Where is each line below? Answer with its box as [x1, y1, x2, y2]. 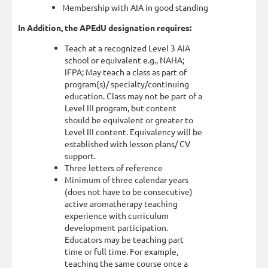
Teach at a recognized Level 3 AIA [65, 42, 190, 53]
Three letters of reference [65, 162, 163, 173]
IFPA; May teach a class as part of [65, 66, 187, 77]
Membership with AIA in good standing [62, 2, 208, 13]
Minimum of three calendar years [65, 174, 188, 185]
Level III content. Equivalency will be [65, 126, 202, 137]
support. [65, 150, 96, 161]
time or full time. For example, [65, 246, 178, 257]
